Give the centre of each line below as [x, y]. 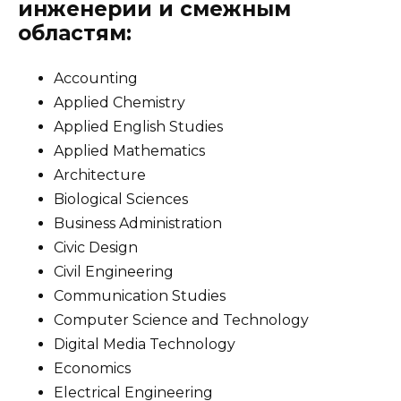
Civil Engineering [114, 271]
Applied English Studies [138, 126]
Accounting [96, 78]
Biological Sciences [121, 199]
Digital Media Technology [145, 344]
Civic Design [96, 247]
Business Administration [138, 223]
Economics [92, 368]
